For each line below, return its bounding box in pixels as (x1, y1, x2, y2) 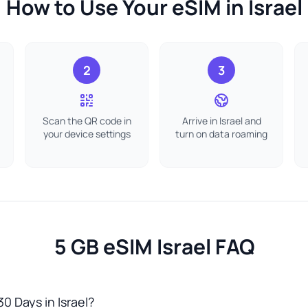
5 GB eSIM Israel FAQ (54, 232, 254, 261)
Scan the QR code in (42, 114, 131, 127)
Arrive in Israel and (181, 114, 261, 127)
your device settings (43, 127, 131, 140)
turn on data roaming (175, 127, 267, 140)
